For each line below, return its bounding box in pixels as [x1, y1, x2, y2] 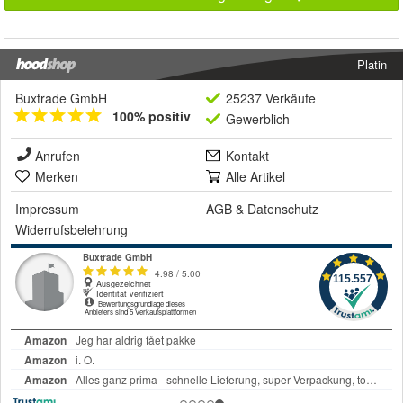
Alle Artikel [226, 166, 285, 185]
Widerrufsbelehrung [15, 219, 128, 238]
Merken [35, 166, 78, 185]
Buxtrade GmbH [15, 88, 107, 107]
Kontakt [226, 146, 269, 165]
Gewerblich [226, 109, 290, 128]
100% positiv [112, 106, 191, 125]
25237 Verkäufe [226, 88, 316, 107]
